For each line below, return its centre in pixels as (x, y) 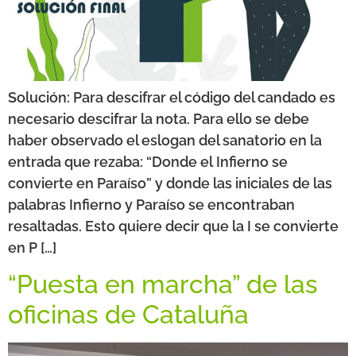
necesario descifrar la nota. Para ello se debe (159, 119)
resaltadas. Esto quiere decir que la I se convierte (173, 226)
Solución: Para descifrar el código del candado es (172, 97)
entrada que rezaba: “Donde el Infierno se (148, 162)
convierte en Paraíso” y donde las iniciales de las (170, 183)
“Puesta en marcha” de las (163, 284)
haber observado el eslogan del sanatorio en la (165, 140)
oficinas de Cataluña (128, 315)
